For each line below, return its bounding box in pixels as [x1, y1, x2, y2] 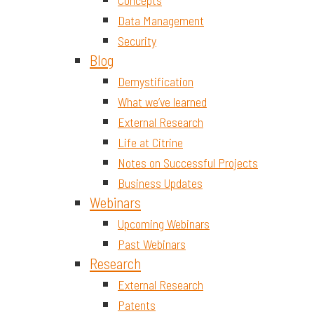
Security [118, 33, 156, 48]
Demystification [118, 74, 193, 89]
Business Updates [118, 175, 203, 191]
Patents [118, 297, 156, 313]
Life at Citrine [118, 135, 183, 150]
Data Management [118, 13, 204, 28]
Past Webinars [118, 236, 186, 252]
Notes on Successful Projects [118, 155, 258, 170]
